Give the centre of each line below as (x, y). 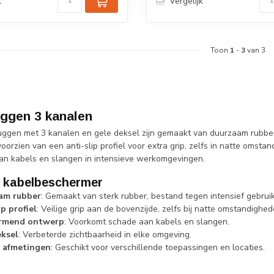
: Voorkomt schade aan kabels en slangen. (147, 222)
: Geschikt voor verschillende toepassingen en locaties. (158, 248)
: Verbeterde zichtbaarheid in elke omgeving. (105, 235)
